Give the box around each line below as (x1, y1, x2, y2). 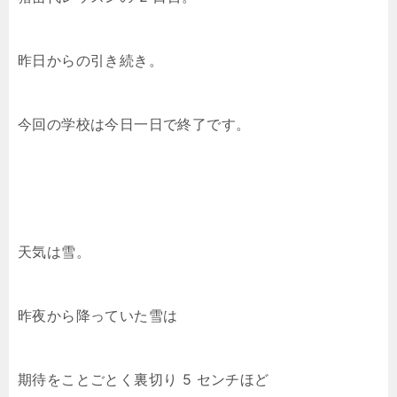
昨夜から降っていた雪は (18, 307, 178, 324)
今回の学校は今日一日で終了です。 (18, 115, 251, 133)
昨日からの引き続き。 (18, 51, 163, 69)
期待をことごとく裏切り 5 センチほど (18, 370, 269, 388)
